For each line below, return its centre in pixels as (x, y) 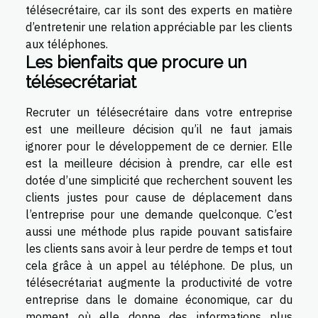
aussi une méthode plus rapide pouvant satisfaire (159, 231)
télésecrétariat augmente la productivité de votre (159, 282)
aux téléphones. (67, 44)
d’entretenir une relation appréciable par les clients (159, 27)
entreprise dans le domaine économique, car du (159, 299)
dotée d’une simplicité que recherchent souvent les (159, 180)
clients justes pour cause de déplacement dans (159, 197)
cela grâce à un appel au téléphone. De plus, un (159, 265)
